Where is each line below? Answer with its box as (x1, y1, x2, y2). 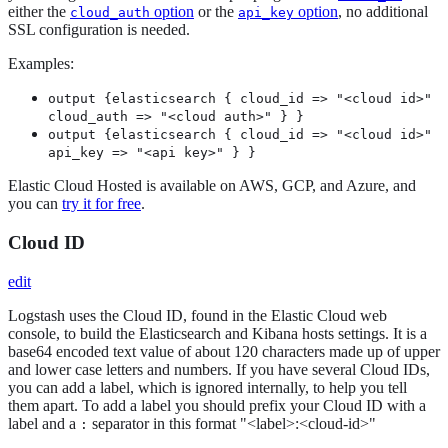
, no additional (338, 3, 428, 21)
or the (194, 3, 238, 21)
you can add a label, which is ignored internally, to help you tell (8, 378, 407, 396)
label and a (8, 414, 80, 432)
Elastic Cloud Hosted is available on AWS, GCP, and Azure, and (8, 177, 416, 195)
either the (8, 3, 70, 21)
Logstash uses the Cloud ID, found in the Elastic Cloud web (8, 306, 387, 324)
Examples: (8, 55, 74, 73)
